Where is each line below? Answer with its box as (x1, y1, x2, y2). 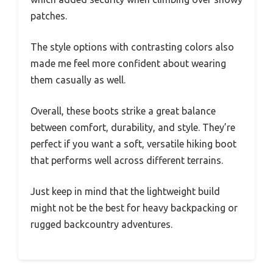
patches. (30, 10, 67, 22)
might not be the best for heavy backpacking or (30, 202, 238, 214)
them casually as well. (30, 74, 126, 86)
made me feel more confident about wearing (30, 58, 226, 69)
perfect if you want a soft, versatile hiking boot (30, 138, 236, 150)
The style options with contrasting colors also (30, 41, 234, 53)
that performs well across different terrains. (30, 155, 223, 166)
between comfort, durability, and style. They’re (30, 122, 235, 133)
